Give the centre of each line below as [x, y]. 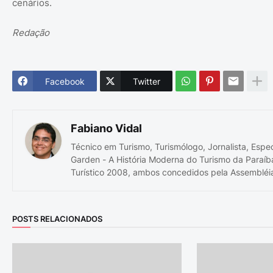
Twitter [147, 81]
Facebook [65, 81]
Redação [31, 33]
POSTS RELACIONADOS [57, 218]
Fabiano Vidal [106, 128]
